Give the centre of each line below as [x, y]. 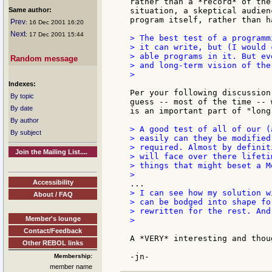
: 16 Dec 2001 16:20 [55, 22]
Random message [44, 59]
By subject [26, 132]
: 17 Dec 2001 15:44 [55, 34]
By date [22, 108]
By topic [22, 96]
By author [25, 120]
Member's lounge [53, 218]
